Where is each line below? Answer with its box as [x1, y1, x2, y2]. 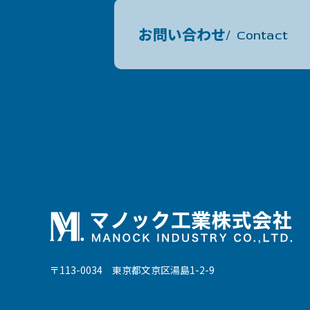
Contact [236, 27, 288, 44]
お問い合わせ [138, 24, 226, 44]
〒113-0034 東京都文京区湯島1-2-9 [50, 263, 215, 277]
